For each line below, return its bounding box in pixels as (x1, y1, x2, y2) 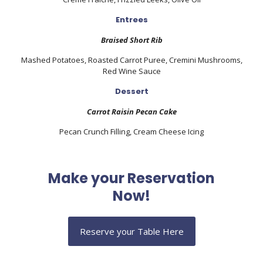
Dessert (114, 86, 149, 97)
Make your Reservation (48, 168, 215, 188)
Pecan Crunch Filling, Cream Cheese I (59, 126, 190, 137)
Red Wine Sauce (102, 66, 161, 76)
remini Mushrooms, (173, 55, 242, 65)
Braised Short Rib (100, 35, 163, 45)
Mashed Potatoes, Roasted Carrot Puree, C (21, 55, 174, 65)
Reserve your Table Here (79, 225, 184, 237)
